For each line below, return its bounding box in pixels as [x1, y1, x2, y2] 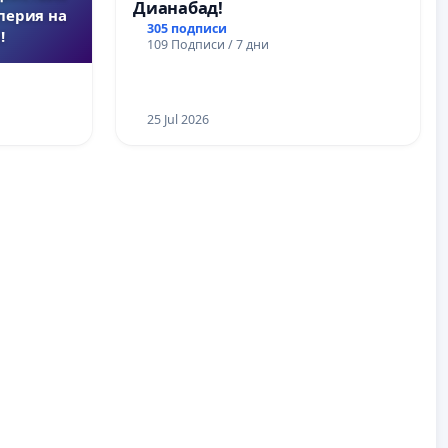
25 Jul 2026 [146, 110, 209, 128]
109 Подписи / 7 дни [146, 35, 269, 53]
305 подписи [146, 19, 227, 37]
